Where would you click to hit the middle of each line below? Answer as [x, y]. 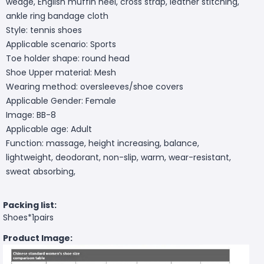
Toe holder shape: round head [68, 58]
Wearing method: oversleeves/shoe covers [95, 86]
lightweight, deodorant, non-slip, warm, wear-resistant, [118, 157]
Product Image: [38, 238]
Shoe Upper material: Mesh [61, 72]
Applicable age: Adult [49, 129]
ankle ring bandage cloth [57, 16]
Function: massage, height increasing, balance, [103, 143]
